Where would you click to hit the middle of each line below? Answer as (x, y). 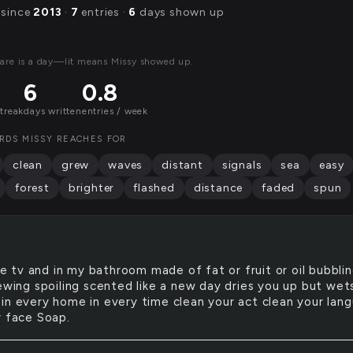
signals (242, 165)
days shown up (180, 12)
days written (53, 111)
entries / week (115, 111)
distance (218, 188)
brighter (91, 188)
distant (182, 165)
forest (32, 188)
